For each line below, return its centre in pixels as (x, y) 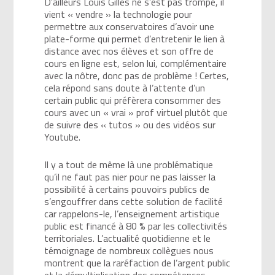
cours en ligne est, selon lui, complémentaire (136, 63)
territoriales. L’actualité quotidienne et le (128, 238)
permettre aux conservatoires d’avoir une (130, 26)
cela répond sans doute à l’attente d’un (125, 87)
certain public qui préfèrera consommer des (133, 100)
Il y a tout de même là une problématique (129, 164)
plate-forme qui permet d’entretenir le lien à (135, 38)
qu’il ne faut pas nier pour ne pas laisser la (130, 176)
